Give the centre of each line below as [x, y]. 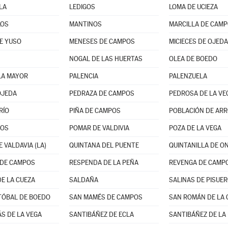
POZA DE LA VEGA [195, 128]
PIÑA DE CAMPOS [95, 111]
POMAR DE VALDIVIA [99, 128]
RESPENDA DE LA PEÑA [104, 163]
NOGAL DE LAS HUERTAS [106, 59]
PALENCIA [83, 76]
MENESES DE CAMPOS [102, 41]
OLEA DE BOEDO [193, 59]
